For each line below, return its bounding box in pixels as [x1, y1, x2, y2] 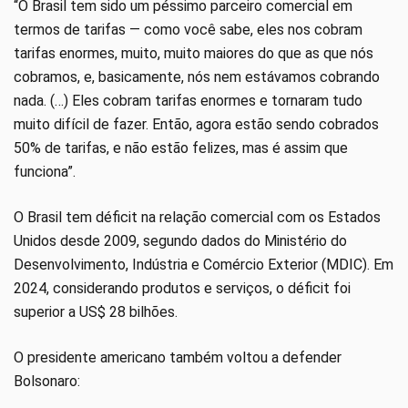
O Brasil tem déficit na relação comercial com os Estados [14, 209, 381, 227]
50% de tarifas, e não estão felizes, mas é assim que [14, 139, 348, 158]
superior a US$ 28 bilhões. [14, 303, 178, 321]
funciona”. [14, 163, 76, 181]
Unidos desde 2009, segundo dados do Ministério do [14, 232, 347, 250]
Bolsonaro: [14, 372, 80, 391]
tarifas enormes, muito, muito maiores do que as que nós [14, 45, 373, 63]
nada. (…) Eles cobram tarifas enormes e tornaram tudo [14, 92, 362, 110]
